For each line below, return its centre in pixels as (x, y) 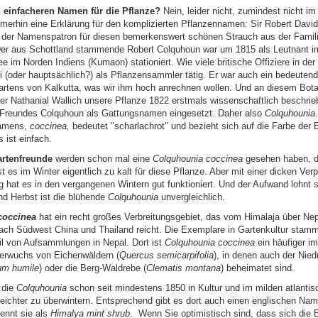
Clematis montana (183, 268)
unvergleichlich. (191, 197)
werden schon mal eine (102, 158)
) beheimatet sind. (257, 268)
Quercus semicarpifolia (166, 255)
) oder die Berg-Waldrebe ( (92, 268)
